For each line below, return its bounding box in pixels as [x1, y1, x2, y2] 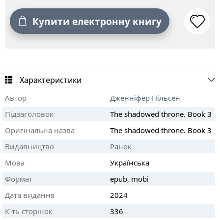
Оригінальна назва [5, 125, 75, 135]
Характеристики [20, 75, 82, 85]
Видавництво [5, 141, 54, 151]
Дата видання [5, 190, 55, 200]
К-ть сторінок [5, 206, 53, 216]
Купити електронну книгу [32, 14, 162, 28]
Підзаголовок [5, 109, 54, 119]
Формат [5, 174, 32, 184]
